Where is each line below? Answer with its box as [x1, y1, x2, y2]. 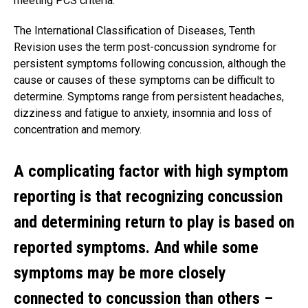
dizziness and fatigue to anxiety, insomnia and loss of [14, 107, 272, 120]
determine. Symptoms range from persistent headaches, [14, 90, 284, 104]
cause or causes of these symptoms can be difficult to [14, 74, 275, 87]
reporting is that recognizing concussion [14, 187, 283, 207]
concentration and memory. [14, 123, 142, 137]
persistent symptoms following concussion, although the [14, 57, 286, 71]
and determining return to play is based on [14, 212, 294, 232]
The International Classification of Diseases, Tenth [14, 24, 255, 38]
